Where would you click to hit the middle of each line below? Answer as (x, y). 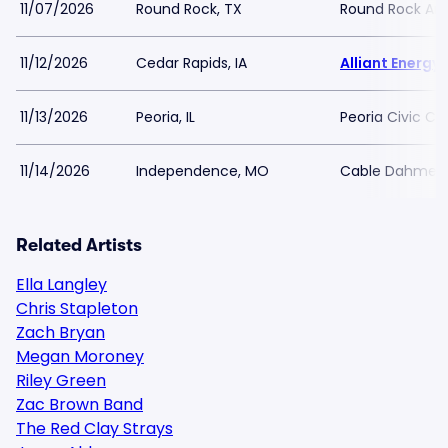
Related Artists (79, 245)
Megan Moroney (80, 356)
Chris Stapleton (77, 308)
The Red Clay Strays (94, 428)
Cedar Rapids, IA (191, 63)
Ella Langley (61, 284)
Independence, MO (202, 171)
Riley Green (61, 380)
